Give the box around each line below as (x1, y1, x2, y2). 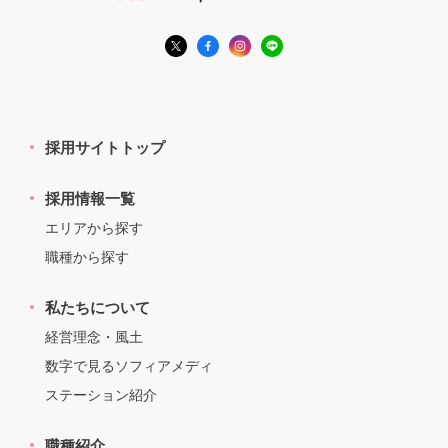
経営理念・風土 (45, 328, 143, 345)
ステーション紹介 (45, 386, 157, 403)
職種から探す (45, 248, 129, 265)
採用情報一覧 (45, 189, 135, 207)
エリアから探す (45, 219, 143, 236)
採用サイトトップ (45, 138, 165, 156)
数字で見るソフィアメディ (45, 357, 213, 374)
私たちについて (45, 298, 150, 316)
